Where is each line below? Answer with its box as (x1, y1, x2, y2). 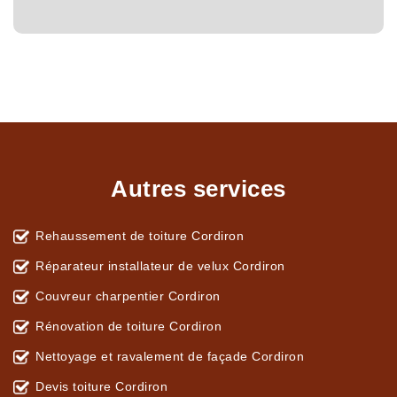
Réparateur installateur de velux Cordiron (35, 259, 285, 274)
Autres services (111, 175, 286, 203)
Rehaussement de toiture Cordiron (35, 229, 244, 244)
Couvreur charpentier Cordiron (35, 289, 221, 304)
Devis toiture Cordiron (35, 379, 167, 394)
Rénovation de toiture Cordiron (35, 319, 222, 334)
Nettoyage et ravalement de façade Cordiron (35, 349, 304, 364)
